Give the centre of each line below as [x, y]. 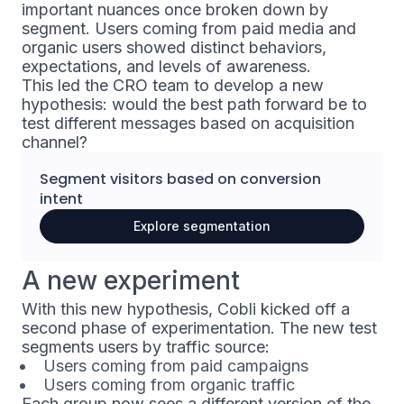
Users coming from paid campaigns [176, 365]
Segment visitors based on [140, 179]
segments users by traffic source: [146, 346]
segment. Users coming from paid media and [189, 28]
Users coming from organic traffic [169, 384]
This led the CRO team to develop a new [173, 85]
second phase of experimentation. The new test [199, 327]
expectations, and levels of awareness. [166, 66]
